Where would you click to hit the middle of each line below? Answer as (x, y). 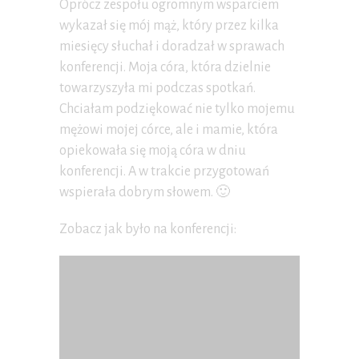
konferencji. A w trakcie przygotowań (164, 172)
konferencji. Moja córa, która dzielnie (165, 68)
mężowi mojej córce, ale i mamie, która (169, 130)
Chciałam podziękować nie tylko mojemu (177, 109)
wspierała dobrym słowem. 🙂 (145, 193)
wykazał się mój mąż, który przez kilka (169, 26)
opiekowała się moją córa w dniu (153, 151)
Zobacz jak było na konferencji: (148, 230)
